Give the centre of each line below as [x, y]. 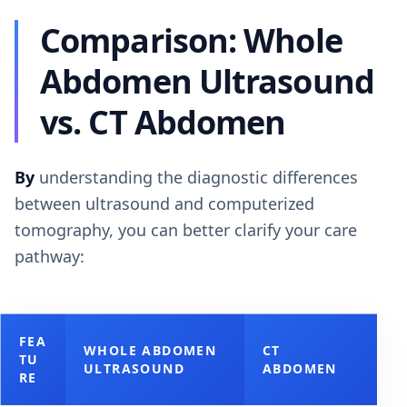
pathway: [50, 256]
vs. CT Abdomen [163, 122]
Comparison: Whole [191, 40]
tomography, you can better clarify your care [186, 230]
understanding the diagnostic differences [196, 177]
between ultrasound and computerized [164, 203]
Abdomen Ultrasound [207, 81]
